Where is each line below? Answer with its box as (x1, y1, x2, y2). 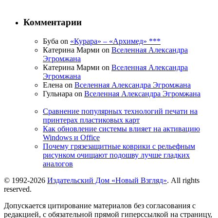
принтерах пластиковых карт (43, 116, 140, 125)
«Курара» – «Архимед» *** (70, 36, 161, 45)
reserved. (4, 185, 32, 194)
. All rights (167, 176, 200, 185)
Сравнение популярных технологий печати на (43, 107, 198, 116)
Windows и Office (43, 133, 100, 142)
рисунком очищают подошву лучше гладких (43, 151, 190, 160)
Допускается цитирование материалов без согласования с (4, 201, 196, 210)
